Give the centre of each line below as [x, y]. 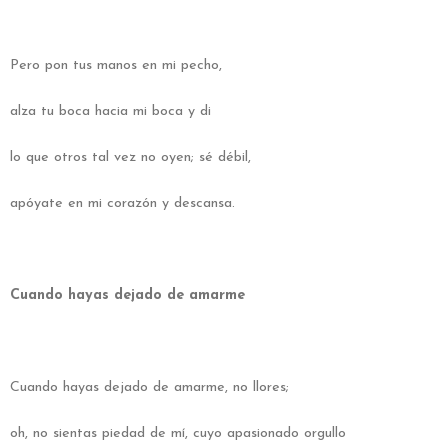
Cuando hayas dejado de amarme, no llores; [149, 387]
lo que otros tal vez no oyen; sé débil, [130, 157]
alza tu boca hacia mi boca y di [110, 111]
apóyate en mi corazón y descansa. [122, 203]
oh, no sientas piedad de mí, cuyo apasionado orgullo [178, 433]
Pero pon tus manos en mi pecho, [116, 65]
